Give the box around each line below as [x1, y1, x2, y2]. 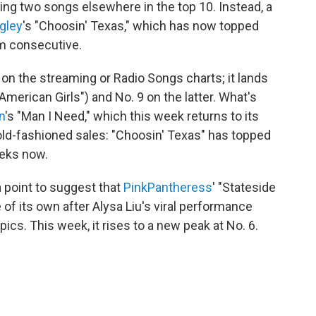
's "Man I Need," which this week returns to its [5, 109, 259, 124]
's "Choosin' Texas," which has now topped [23, 18, 259, 34]
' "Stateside [212, 180, 276, 195]
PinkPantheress [123, 180, 212, 195]
